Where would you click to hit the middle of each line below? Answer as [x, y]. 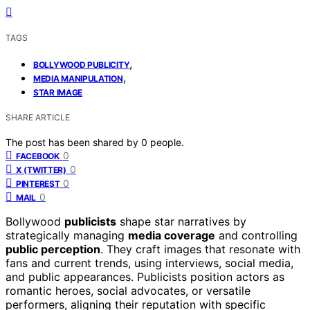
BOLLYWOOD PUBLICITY [82, 64]
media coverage [172, 235]
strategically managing [67, 235]
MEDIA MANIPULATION [78, 78]
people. [167, 142]
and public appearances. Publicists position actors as [145, 276]
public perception [53, 249]
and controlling [256, 235]
